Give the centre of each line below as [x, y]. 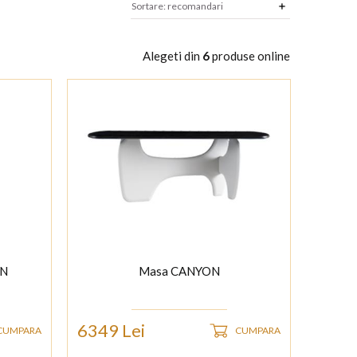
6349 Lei [112, 331]
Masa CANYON [179, 271]
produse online [250, 56]
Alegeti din [173, 56]
